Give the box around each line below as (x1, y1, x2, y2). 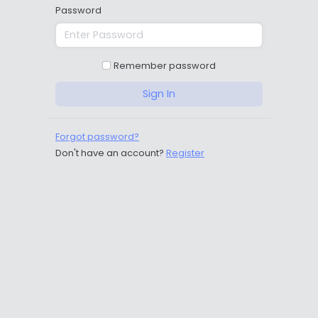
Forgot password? (55, 130, 139, 143)
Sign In (143, 86, 175, 101)
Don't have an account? (55, 146, 164, 159)
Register (166, 146, 204, 159)
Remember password (114, 59, 216, 72)
